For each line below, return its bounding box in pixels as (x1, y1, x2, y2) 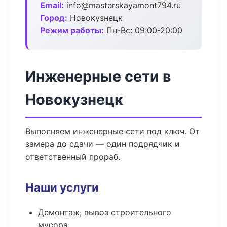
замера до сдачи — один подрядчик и (25, 139, 180, 149)
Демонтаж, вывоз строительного (38, 207, 171, 217)
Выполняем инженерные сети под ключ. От (25, 126, 200, 136)
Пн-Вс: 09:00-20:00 (104, 25, 182, 35)
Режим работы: (40, 25, 104, 35)
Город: (40, 13, 67, 23)
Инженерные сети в (25, 67, 171, 85)
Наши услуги (25, 180, 99, 194)
